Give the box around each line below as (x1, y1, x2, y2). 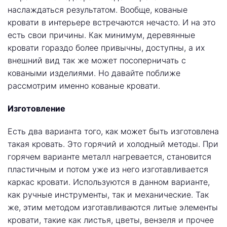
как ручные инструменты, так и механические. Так (8, 190, 209, 200)
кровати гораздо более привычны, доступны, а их (8, 43, 205, 53)
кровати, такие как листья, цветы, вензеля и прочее (8, 215, 214, 225)
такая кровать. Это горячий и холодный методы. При (8, 139, 218, 149)
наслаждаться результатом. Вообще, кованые (8, 5, 187, 15)
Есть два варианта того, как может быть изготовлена (8, 126, 219, 136)
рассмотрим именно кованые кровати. (8, 81, 160, 91)
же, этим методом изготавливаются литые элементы (8, 202, 218, 212)
